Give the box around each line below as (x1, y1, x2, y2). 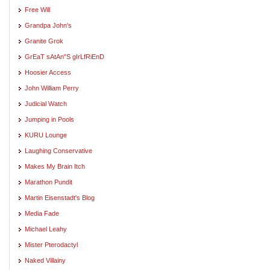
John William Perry (25, 84, 79, 92)
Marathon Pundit (25, 178, 72, 186)
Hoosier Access (25, 68, 71, 76)
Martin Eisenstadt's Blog (25, 193, 95, 201)
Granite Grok (25, 37, 63, 45)
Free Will (25, 5, 50, 13)
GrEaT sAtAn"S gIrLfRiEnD (25, 52, 104, 60)
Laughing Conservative (25, 146, 92, 154)
